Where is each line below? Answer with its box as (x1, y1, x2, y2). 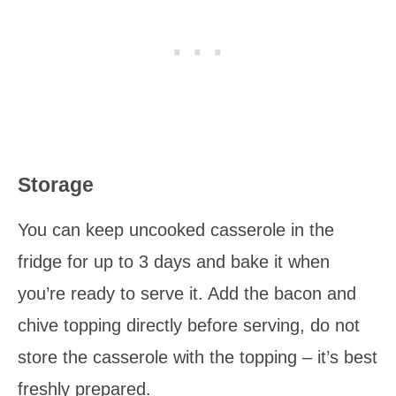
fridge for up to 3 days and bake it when (18, 252, 330, 272)
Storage (18, 173, 94, 197)
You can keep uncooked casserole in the (18, 220, 334, 240)
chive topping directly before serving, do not (18, 316, 360, 336)
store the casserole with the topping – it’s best (18, 347, 377, 368)
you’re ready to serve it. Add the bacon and (18, 284, 356, 304)
